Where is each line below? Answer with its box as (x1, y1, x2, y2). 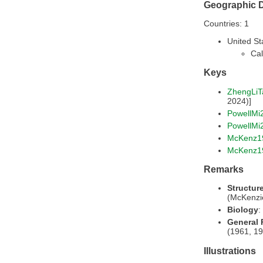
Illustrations (204, 245, 256, 256)
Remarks (204, 164, 244, 175)
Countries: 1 (204, 18, 249, 28)
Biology (227, 205, 258, 215)
